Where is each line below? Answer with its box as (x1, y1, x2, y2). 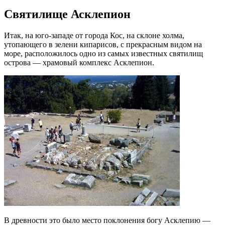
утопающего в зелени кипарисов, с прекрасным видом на (4, 40, 202, 49)
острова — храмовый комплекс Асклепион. (4, 58, 154, 67)
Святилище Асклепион (4, 7, 131, 21)
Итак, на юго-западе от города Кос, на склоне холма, (4, 31, 184, 40)
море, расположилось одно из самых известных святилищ (4, 49, 203, 58)
